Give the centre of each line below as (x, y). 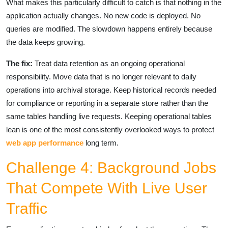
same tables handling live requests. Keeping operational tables (109, 116)
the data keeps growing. (46, 42)
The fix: (19, 63)
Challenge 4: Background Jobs (111, 168)
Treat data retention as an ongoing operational (109, 63)
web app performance (45, 143)
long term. (101, 143)
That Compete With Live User (107, 188)
